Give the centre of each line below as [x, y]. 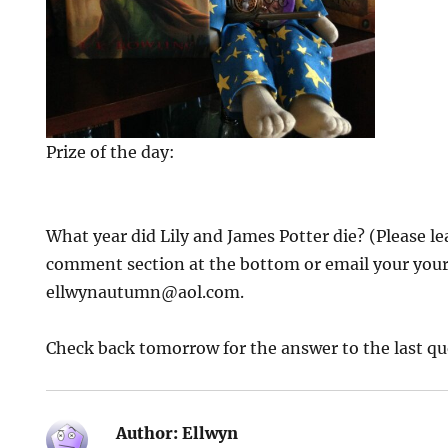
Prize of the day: [111, 152]
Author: [147, 433]
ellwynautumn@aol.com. [145, 292]
